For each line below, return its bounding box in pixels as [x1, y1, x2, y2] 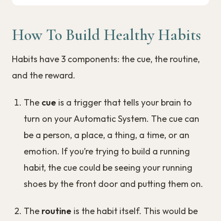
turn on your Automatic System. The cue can [24, 112, 199, 124]
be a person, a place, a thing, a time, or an [24, 129, 189, 141]
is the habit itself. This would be [72, 205, 198, 217]
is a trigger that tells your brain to [56, 96, 192, 108]
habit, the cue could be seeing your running [24, 161, 192, 173]
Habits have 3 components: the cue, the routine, [12, 53, 200, 65]
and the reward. [12, 69, 75, 81]
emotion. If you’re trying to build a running [24, 145, 190, 157]
